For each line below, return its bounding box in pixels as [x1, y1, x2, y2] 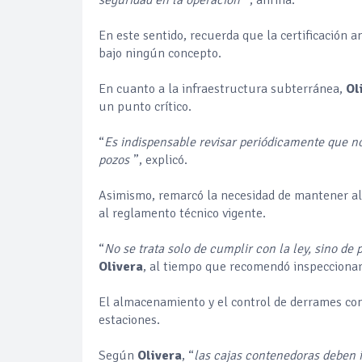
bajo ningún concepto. [99, 44, 221, 61]
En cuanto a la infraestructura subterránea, [99, 80, 346, 97]
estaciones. [99, 311, 160, 328]
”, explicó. [133, 151, 187, 168]
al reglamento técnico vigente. [99, 204, 266, 221]
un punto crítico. [99, 98, 192, 115]
